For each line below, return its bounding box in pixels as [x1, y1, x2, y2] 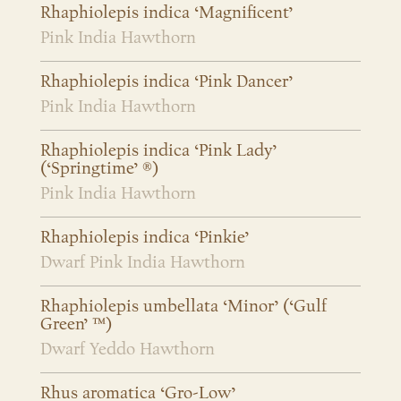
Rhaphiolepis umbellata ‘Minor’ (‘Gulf [40, 296, 327, 317]
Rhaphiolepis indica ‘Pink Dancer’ [40, 72, 293, 92]
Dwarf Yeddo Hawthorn [40, 339, 215, 360]
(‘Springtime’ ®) [40, 158, 158, 179]
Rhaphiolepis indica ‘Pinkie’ [40, 227, 249, 248]
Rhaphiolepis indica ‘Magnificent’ [40, 3, 293, 23]
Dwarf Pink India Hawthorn [40, 252, 245, 273]
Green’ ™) [40, 314, 112, 335]
